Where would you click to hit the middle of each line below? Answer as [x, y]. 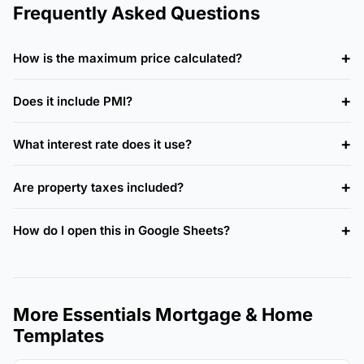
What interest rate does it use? [102, 144]
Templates [58, 336]
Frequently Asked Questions [136, 13]
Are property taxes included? [98, 187]
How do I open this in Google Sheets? [121, 230]
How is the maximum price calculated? [128, 58]
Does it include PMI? [73, 101]
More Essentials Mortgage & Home [163, 315]
